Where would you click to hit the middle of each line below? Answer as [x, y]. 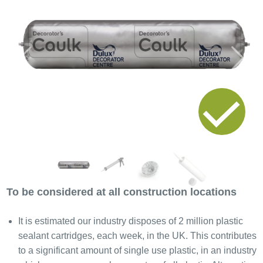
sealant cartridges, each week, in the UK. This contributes [137, 236]
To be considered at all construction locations [121, 192]
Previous [41, 64]
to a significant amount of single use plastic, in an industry [137, 251]
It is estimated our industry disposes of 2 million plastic [130, 221]
